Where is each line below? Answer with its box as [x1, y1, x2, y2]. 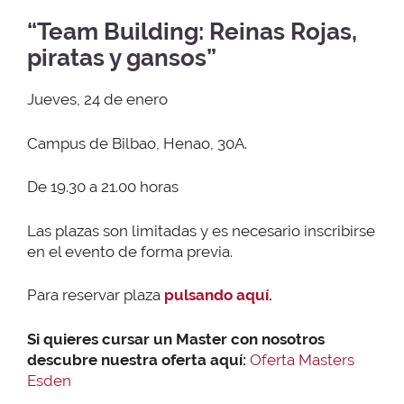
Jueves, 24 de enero [27, 90, 168, 109]
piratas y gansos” [27, 44, 216, 72]
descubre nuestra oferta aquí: [27, 350, 246, 369]
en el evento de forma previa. [27, 242, 233, 261]
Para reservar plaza [27, 286, 164, 305]
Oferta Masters [250, 350, 354, 369]
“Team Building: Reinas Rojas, [27, 18, 357, 46]
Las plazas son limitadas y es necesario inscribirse [27, 221, 375, 240]
